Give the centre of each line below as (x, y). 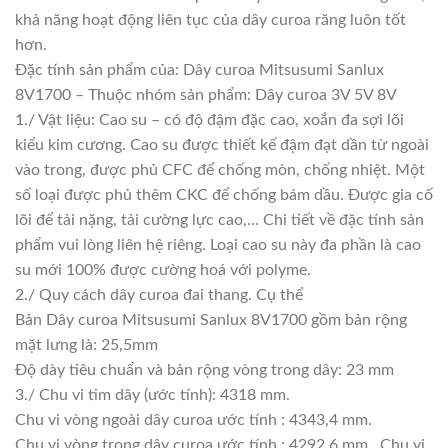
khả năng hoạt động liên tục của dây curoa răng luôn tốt (210, 19)
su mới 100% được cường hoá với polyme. (163, 269)
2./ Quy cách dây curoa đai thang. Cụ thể (159, 294)
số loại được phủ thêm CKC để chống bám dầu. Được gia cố (224, 194)
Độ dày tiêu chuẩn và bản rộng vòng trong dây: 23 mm (204, 369)
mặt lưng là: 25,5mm (86, 344)
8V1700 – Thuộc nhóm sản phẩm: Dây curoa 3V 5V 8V (206, 94)
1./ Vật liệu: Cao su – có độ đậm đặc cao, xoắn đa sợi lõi (209, 119)
